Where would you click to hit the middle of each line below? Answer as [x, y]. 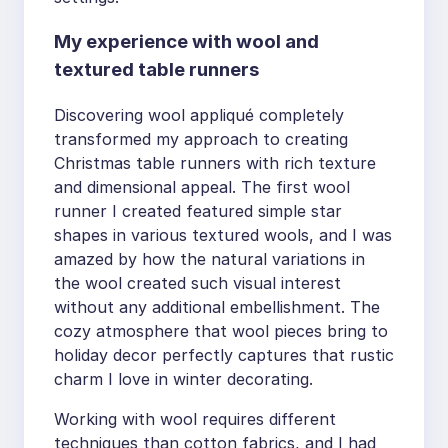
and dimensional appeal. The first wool [202, 186]
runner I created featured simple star [198, 210]
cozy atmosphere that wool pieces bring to [221, 330]
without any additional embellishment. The [217, 306]
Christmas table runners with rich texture [215, 162]
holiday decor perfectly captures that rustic [224, 354]
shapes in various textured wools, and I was [223, 234]
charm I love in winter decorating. [183, 378]
